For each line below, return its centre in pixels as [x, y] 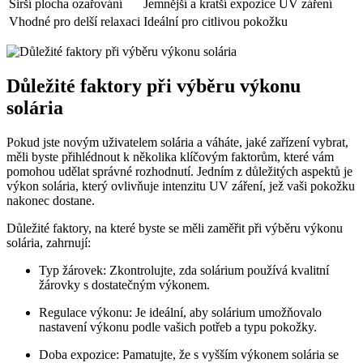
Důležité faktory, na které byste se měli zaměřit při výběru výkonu [175, 228]
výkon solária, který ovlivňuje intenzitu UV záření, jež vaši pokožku [181, 186]
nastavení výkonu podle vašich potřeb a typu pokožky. [178, 327]
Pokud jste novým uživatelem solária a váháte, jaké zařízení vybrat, [177, 143]
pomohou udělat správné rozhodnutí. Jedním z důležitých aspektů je [179, 172]
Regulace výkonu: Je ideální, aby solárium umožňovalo [180, 313]
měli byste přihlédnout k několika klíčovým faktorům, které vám [170, 157]
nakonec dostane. [51, 201]
